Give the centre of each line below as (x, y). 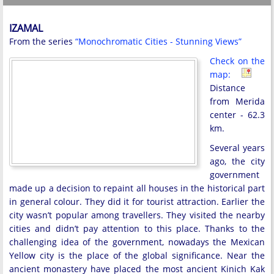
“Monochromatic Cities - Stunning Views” (158, 41)
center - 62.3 (237, 114)
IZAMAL (26, 28)
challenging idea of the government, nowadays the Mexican (137, 242)
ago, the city (237, 161)
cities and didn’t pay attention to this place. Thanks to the (137, 228)
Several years (237, 147)
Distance (228, 87)
